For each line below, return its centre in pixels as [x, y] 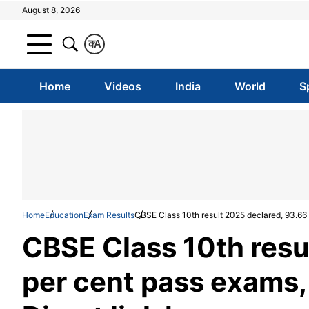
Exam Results [109, 215]
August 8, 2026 [51, 10]
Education [64, 215]
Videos [122, 86]
